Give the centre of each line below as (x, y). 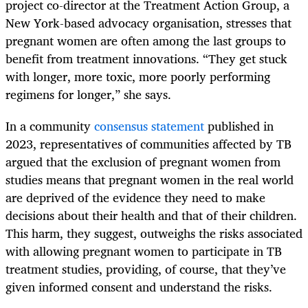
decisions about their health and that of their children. (151, 215)
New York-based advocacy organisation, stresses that (148, 22)
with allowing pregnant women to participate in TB (144, 251)
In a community (50, 125)
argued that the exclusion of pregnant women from (143, 161)
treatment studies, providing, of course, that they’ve (146, 268)
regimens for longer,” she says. (88, 94)
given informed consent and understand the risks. (139, 286)
